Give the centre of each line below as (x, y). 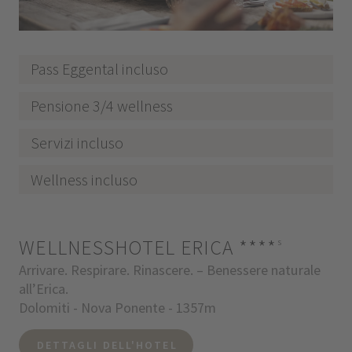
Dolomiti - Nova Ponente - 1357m (117, 308)
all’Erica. (43, 289)
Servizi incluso (77, 142)
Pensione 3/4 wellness (102, 106)
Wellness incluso (84, 179)
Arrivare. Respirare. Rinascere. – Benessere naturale (169, 270)
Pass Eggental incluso (100, 69)
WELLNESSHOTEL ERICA (128, 248)
